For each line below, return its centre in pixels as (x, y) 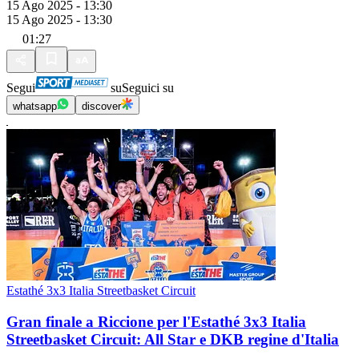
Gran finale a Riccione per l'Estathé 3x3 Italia (156, 321)
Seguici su (148, 88)
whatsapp (35, 107)
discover (101, 107)
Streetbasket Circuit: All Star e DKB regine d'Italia (173, 339)
